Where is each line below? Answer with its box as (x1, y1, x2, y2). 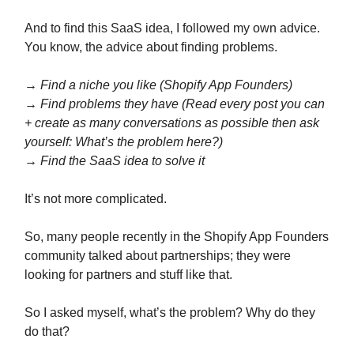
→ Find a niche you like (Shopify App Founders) (24, 78, 292, 92)
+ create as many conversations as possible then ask (24, 116, 319, 130)
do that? (24, 325, 70, 339)
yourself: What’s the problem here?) (24, 135, 223, 149)
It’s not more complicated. (24, 192, 167, 206)
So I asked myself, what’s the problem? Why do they (24, 306, 315, 320)
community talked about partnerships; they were (24, 249, 291, 263)
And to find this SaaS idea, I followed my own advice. (24, 21, 320, 36)
